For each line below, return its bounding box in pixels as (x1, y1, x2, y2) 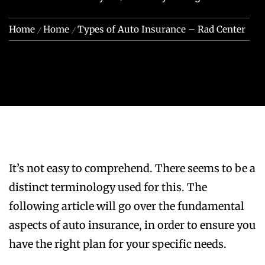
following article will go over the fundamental (9, 199, 244, 213)
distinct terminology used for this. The (9, 180, 207, 194)
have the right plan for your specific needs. (9, 237, 227, 251)
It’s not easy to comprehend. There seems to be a (9, 161, 256, 175)
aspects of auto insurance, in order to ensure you (9, 218, 256, 232)
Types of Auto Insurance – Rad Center (77, 24, 245, 35)
